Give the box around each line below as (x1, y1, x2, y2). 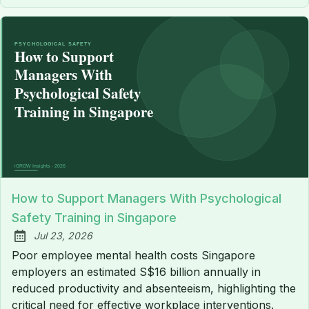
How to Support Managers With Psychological (12, 191, 281, 206)
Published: (17, 236, 71, 250)
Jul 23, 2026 (34, 230, 92, 242)
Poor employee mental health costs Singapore (12, 248, 255, 263)
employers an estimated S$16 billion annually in (12, 265, 261, 279)
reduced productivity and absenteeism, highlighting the (12, 281, 296, 296)
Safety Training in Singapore (12, 210, 177, 226)
